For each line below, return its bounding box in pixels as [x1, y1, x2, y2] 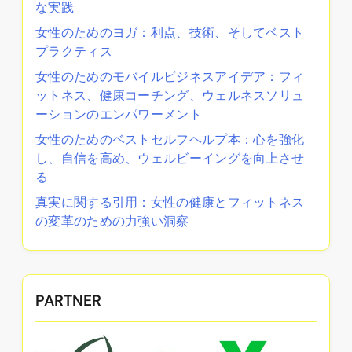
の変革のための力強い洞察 [35, 214, 189, 228]
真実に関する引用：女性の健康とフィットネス [35, 195, 305, 209]
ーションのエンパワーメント [35, 107, 202, 121]
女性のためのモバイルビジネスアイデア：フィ [35, 69, 305, 83]
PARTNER [35, 290, 101, 310]
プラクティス [35, 44, 112, 58]
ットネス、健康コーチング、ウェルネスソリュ [35, 88, 305, 102]
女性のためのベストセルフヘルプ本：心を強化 [35, 132, 305, 146]
